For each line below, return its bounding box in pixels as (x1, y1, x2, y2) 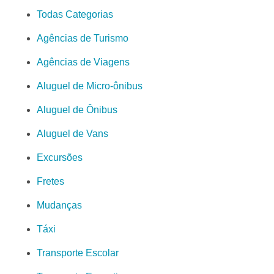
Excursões (37, 152, 83, 163)
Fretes (37, 176, 64, 187)
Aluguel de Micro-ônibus (37, 80, 143, 91)
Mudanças (37, 199, 82, 210)
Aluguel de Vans (37, 128, 108, 139)
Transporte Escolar (37, 247, 119, 258)
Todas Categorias (37, 9, 113, 20)
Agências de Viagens (37, 56, 130, 67)
